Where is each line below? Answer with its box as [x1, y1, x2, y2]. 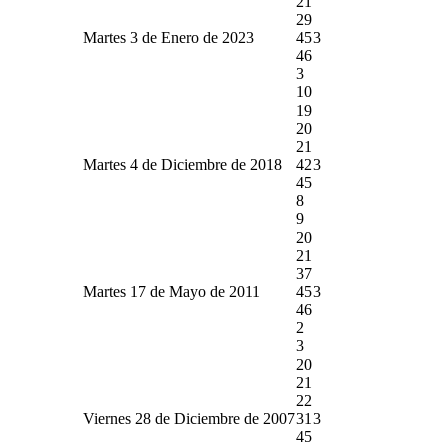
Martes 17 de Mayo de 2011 [82, 282, 260, 300]
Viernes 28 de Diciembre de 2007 [82, 409, 295, 427]
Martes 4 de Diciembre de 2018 [82, 155, 282, 173]
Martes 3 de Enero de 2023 [82, 28, 254, 46]
